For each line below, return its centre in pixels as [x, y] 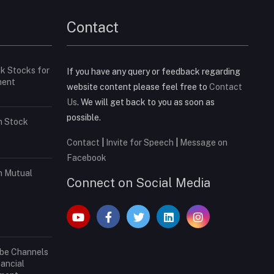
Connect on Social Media [139, 183]
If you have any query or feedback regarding [154, 71]
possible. [84, 117]
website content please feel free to [138, 87]
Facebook [87, 157]
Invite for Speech [141, 142]
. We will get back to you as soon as [146, 102]
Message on [204, 142]
